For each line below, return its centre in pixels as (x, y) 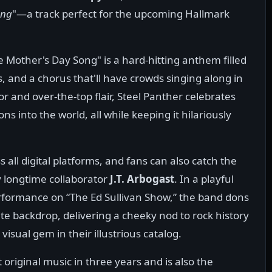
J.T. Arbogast (142, 179)
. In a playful (204, 179)
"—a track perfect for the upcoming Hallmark (121, 14)
